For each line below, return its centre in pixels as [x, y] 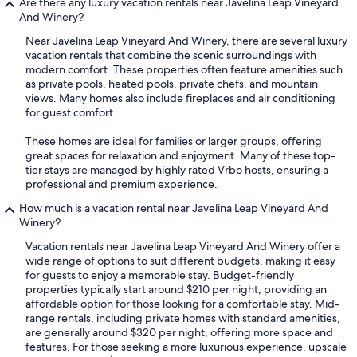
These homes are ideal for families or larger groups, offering [174, 141]
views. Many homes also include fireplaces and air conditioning [180, 98]
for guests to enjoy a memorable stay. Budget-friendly [160, 275]
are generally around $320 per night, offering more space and [179, 333]
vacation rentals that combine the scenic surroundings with [171, 55]
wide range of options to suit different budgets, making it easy [180, 261]
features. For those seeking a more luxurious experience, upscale [186, 347]
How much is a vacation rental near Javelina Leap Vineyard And [174, 208]
